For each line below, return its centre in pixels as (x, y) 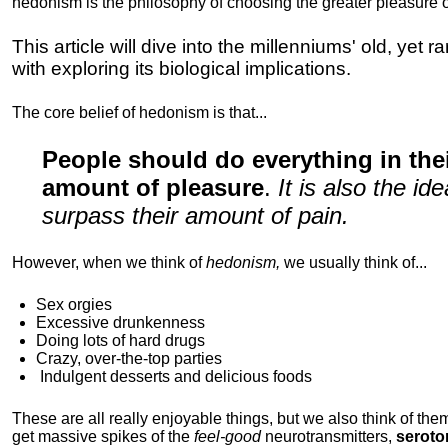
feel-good (227, 436)
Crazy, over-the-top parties (129, 358)
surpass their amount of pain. (195, 215)
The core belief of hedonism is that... (139, 112)
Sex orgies (74, 304)
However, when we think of (107, 262)
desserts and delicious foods (209, 376)
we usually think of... (357, 262)
